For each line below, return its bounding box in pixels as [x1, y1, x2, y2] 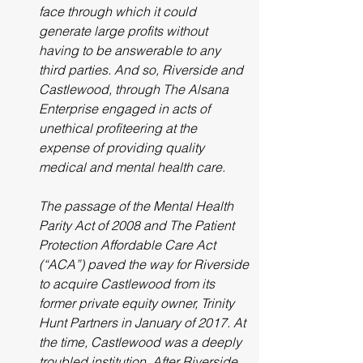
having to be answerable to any [39, 42, 224, 58]
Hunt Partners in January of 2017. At [39, 314, 249, 331]
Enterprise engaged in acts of [39, 100, 213, 117]
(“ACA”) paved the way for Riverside [39, 256, 252, 272]
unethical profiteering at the [39, 120, 200, 136]
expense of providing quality [39, 139, 207, 156]
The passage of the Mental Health [39, 198, 237, 214]
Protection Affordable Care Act [39, 237, 219, 253]
